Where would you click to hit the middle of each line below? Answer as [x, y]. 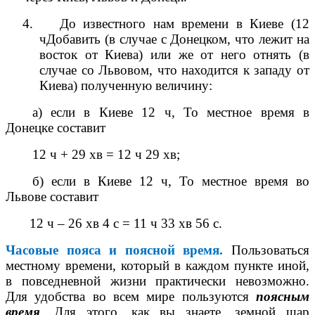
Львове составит [52, 196]
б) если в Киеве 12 [96, 181]
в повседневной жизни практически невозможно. [157, 281]
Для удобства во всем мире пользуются [131, 296]
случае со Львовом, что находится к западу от [174, 70]
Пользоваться [271, 250]
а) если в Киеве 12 [98, 112]
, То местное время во [239, 181]
